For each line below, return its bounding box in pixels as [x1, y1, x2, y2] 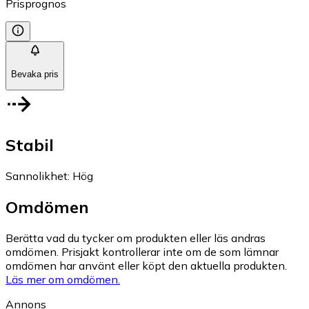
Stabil [6, 134, 54, 155]
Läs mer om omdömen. [6, 272, 120, 286]
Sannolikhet [6, 168, 68, 183]
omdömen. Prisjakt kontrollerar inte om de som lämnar [6, 244, 279, 259]
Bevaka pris [11, 68, 59, 79]
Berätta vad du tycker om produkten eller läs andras [6, 230, 266, 245]
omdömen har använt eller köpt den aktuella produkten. [6, 258, 287, 272]
